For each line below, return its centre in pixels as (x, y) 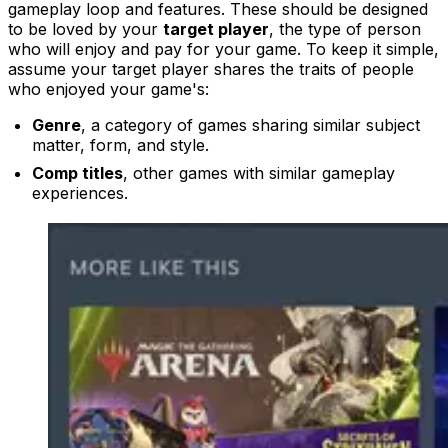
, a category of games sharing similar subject (250, 124)
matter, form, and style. (120, 144)
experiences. (80, 192)
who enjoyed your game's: (108, 88)
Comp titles (77, 172)
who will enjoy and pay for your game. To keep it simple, (223, 48)
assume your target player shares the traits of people (211, 68)
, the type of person (345, 28)
